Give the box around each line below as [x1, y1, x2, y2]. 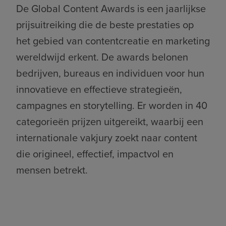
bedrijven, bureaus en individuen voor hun [16, 66, 204, 81]
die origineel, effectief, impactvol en [16, 146, 174, 161]
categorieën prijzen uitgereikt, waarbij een [16, 114, 203, 129]
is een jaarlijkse [137, 1, 206, 16]
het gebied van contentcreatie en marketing [16, 33, 210, 48]
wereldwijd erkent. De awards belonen [16, 49, 188, 65]
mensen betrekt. [16, 162, 88, 178]
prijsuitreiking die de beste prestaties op [16, 17, 194, 32]
